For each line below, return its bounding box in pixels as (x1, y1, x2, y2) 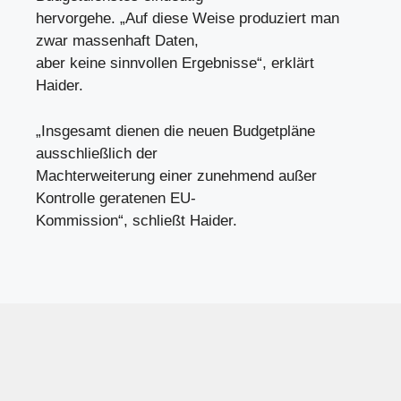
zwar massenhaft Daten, (36, 32, 199, 49)
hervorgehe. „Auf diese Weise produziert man (36, 10, 339, 27)
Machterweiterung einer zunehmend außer (36, 166, 317, 184)
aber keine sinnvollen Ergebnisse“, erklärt (36, 55, 314, 72)
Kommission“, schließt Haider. (36, 211, 237, 229)
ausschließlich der (36, 144, 158, 162)
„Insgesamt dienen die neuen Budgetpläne (36, 122, 315, 140)
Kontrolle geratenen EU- (36, 189, 196, 207)
